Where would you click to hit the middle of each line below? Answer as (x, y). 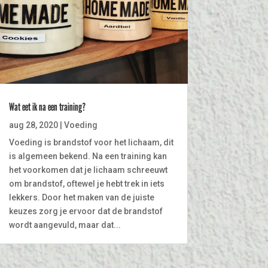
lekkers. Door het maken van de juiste (81, 197)
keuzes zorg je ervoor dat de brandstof (86, 211)
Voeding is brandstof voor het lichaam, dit (91, 142)
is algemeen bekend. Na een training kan (88, 156)
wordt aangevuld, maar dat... (65, 225)
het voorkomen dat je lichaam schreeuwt (88, 170)
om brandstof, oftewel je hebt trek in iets (86, 183)
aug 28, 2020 (33, 125)
